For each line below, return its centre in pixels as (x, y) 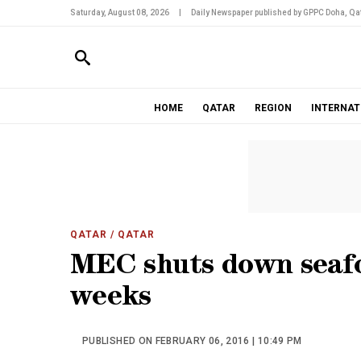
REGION (273, 108)
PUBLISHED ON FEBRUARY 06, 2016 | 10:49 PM (192, 341)
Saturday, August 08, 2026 (120, 12)
